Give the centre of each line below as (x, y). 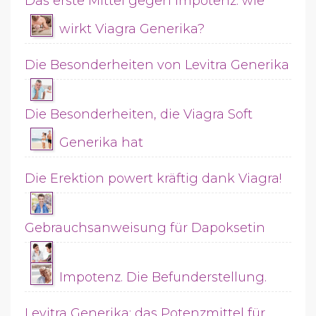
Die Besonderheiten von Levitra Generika (157, 65)
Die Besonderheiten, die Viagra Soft (139, 114)
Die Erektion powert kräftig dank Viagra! (153, 178)
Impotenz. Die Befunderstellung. (163, 277)
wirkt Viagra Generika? (132, 29)
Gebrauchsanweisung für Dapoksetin (145, 228)
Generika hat (101, 142)
